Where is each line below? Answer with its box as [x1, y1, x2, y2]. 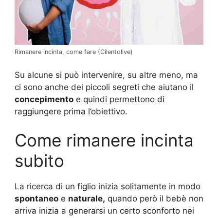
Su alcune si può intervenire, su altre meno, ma [15, 70, 198, 80]
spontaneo [15, 194, 58, 204]
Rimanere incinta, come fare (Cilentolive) [15, 48, 133, 56]
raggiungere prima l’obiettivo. [15, 106, 127, 116]
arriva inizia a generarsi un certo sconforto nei [15, 206, 194, 216]
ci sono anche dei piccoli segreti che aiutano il [15, 82, 194, 92]
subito [15, 150, 64, 171]
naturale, [68, 194, 105, 204]
